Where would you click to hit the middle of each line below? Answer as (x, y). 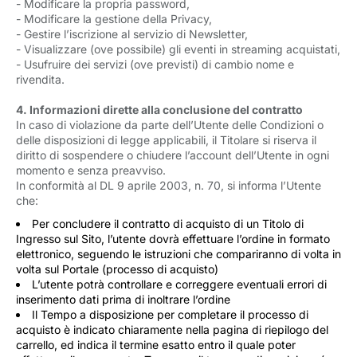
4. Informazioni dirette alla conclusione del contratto (159, 110)
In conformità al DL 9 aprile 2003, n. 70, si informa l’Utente (169, 185)
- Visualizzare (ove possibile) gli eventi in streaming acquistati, (178, 49)
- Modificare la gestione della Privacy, (114, 19)
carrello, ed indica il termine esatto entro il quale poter (156, 345)
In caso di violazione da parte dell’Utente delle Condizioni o (170, 125)
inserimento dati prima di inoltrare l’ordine (123, 299)
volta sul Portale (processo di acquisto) (117, 269)
